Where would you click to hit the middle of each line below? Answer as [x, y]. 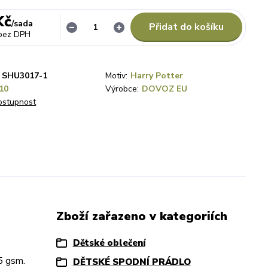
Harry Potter [157, 76]
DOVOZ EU [165, 89]
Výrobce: [122, 89]
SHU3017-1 [25, 76]
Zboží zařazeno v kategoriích [141, 216]
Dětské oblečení [109, 243]
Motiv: [116, 76]
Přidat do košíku [186, 27]
